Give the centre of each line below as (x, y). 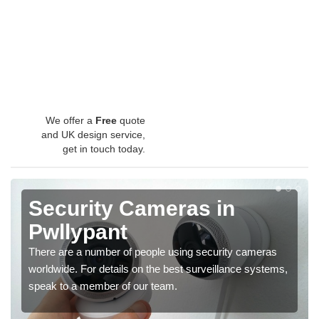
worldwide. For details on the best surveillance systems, (158, 269)
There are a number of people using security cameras (153, 252)
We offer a (70, 121)
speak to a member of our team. (103, 286)
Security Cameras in (132, 209)
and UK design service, (93, 135)
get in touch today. (104, 149)
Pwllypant (78, 232)
